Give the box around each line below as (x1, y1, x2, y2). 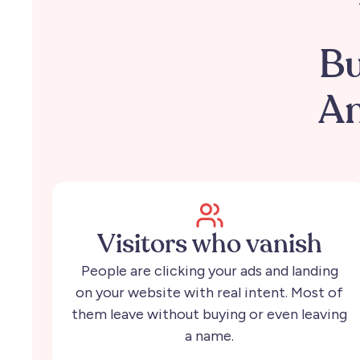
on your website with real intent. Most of (76, 283, 344, 301)
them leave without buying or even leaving (72, 305, 348, 323)
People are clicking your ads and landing (80, 261, 338, 280)
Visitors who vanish (96, 231, 322, 258)
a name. (185, 326, 235, 345)
